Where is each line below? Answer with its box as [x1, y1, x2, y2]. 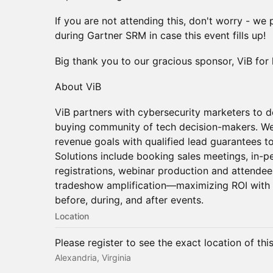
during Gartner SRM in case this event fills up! [55, 29, 266, 41]
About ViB [55, 80, 101, 93]
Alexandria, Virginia [55, 252, 131, 263]
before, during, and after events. [55, 194, 204, 206]
